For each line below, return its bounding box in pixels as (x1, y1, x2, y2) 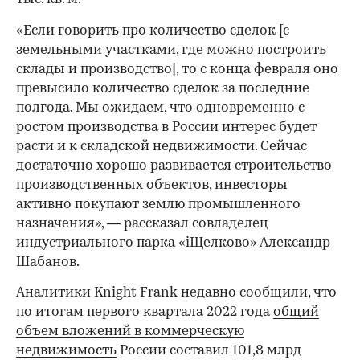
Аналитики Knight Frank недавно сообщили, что (16, 285, 337, 300)
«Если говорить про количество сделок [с (16, 23, 289, 38)
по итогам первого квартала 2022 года (16, 305, 273, 319)
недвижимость (16, 343, 117, 358)
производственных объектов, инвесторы (16, 178, 288, 192)
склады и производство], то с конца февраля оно (16, 62, 338, 76)
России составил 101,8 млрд (117, 343, 301, 358)
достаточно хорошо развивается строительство (16, 158, 332, 173)
